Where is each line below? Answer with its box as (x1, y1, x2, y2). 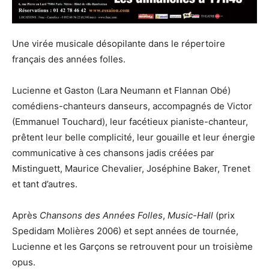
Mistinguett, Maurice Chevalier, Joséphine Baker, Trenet (12, 162, 250, 174)
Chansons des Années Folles (40, 209, 163, 221)
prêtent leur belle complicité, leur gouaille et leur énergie (12, 131, 255, 143)
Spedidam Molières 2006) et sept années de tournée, (12, 225, 238, 237)
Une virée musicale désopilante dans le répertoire (12, 37, 225, 49)
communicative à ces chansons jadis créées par (12, 147, 214, 159)
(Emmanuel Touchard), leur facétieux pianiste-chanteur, (12, 115, 248, 127)
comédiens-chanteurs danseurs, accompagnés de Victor (12, 100, 252, 112)
